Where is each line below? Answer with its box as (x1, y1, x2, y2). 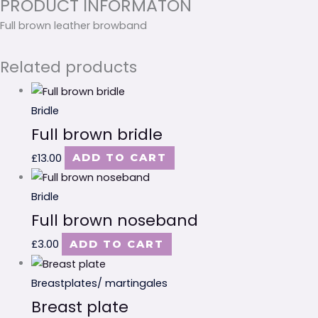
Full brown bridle (31, 123, 163, 146)
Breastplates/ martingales (31, 275, 168, 290)
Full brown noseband (31, 209, 198, 232)
